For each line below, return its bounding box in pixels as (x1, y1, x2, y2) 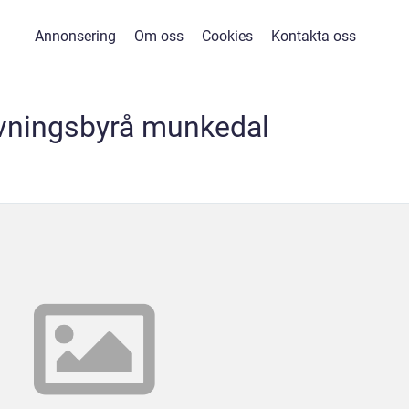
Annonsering (34, 27, 116, 45)
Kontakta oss (270, 27, 356, 45)
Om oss (133, 27, 184, 45)
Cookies (201, 27, 253, 45)
